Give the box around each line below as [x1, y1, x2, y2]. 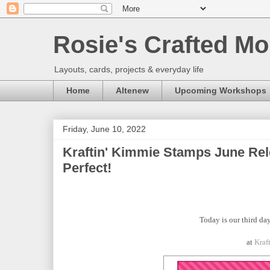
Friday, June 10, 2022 [63, 124, 146, 134]
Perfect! [63, 160, 111, 175]
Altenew [116, 86, 149, 96]
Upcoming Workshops [175, 86, 266, 96]
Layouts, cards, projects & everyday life [54, 64, 204, 74]
